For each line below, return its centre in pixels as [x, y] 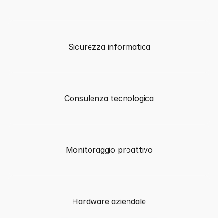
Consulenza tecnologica [109, 98]
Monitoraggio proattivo [109, 150]
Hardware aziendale [109, 201]
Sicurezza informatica [109, 47]
